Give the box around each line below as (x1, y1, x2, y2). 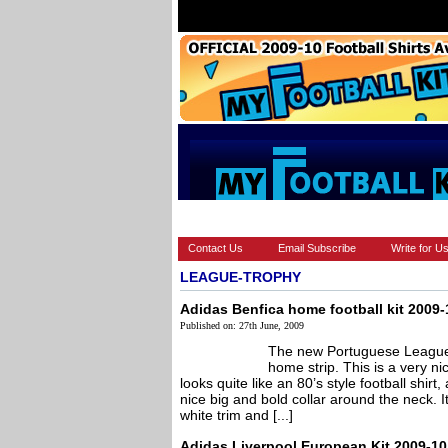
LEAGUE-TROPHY (180, 269, 301, 285)
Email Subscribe (278, 242, 356, 254)
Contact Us (188, 242, 243, 254)
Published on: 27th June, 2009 (180, 320, 304, 331)
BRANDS (259, 211, 312, 225)
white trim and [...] (180, 407, 293, 423)
